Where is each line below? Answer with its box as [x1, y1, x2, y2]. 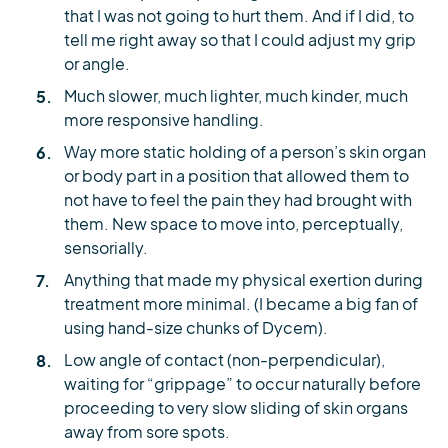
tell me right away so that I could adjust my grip [64, 31, 416, 51]
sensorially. [64, 239, 148, 259]
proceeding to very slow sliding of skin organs [64, 399, 408, 419]
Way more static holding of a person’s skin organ [64, 143, 426, 163]
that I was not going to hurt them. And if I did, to [64, 7, 414, 27]
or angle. [64, 55, 130, 75]
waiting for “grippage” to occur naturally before [64, 375, 421, 395]
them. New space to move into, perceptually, [64, 215, 403, 235]
